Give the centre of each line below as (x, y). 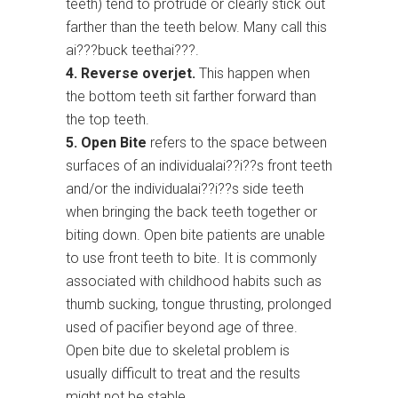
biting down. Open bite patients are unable (195, 235)
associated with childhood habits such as (194, 282)
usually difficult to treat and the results (183, 374)
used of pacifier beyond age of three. (182, 328)
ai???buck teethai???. (132, 51)
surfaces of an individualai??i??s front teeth (199, 166)
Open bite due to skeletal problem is (178, 351)
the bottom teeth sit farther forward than (191, 97)
